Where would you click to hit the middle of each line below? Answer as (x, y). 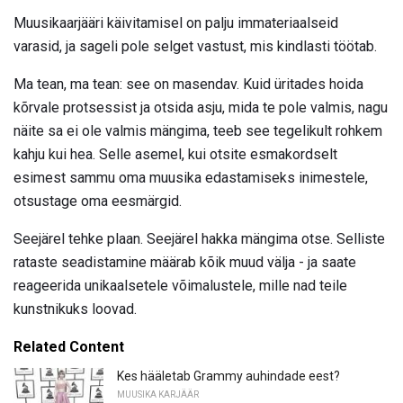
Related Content (69, 347)
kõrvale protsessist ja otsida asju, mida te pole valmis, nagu (201, 108)
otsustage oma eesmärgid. (98, 201)
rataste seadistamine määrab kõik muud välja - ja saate (185, 263)
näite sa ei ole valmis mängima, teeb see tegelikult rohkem (198, 131)
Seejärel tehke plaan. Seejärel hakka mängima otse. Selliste (199, 239)
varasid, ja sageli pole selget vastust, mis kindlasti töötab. (195, 47)
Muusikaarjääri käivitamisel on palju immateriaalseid (176, 23)
